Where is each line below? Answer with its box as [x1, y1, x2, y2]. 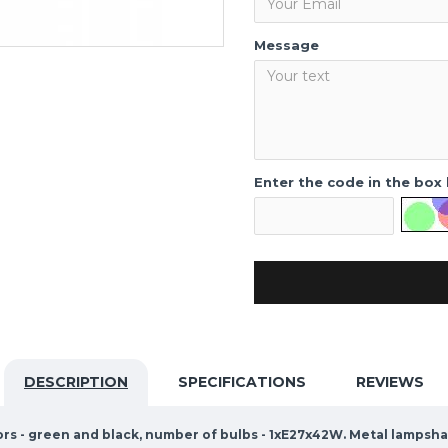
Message [254, 37, 319, 53]
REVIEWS [356, 373, 424, 391]
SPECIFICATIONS [178, 373, 306, 391]
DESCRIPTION [24, 373, 128, 391]
